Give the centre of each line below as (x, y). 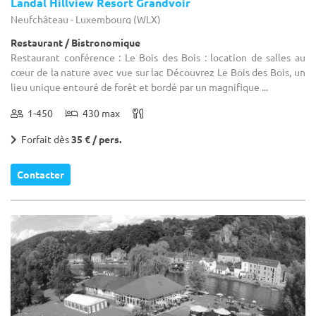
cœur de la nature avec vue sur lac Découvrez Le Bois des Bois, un (158, 72)
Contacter (41, 174)
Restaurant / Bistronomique (75, 42)
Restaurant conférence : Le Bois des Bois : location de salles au (158, 57)
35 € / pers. (96, 139)
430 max (99, 113)
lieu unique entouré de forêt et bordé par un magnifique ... (139, 86)
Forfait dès (44, 139)
